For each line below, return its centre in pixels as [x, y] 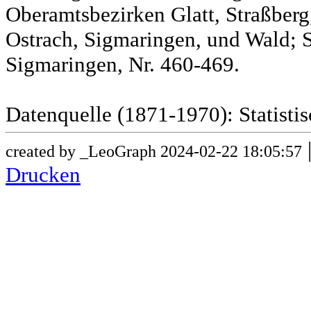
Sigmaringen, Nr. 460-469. [123, 65]
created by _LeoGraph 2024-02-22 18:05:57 [154, 151]
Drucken [43, 175]
